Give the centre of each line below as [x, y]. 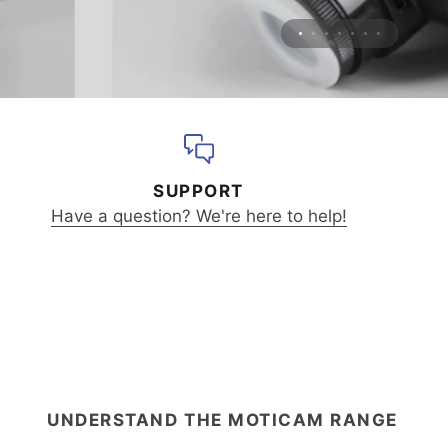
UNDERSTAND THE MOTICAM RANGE [222, 419]
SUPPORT [198, 191]
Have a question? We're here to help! [198, 216]
